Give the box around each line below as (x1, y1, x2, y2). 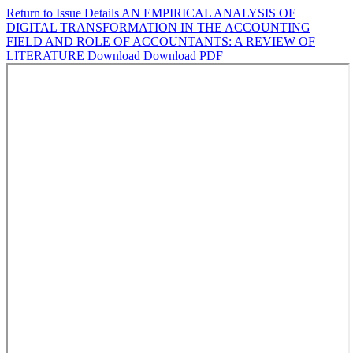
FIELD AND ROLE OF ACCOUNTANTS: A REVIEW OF (6, 35, 315, 48)
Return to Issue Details (6, 6, 121, 20)
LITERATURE (6, 49, 87, 62)
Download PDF (143, 49, 223, 62)
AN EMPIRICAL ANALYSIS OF (121, 6, 295, 20)
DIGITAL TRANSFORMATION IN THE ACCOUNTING (6, 20, 310, 34)
